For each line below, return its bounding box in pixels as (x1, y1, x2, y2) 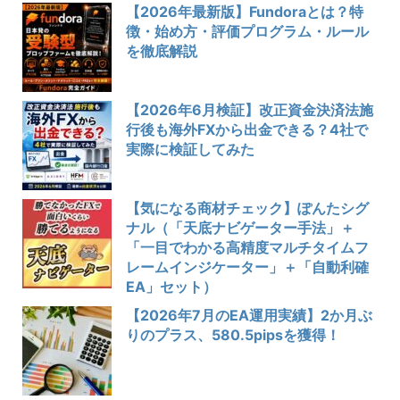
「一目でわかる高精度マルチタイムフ (126, 237, 369, 256)
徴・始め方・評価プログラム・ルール (126, 21, 369, 40)
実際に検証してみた (126, 139, 254, 158)
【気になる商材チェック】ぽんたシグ (126, 198, 369, 217)
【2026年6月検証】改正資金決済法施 (126, 100, 373, 119)
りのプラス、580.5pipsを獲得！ (126, 325, 340, 344)
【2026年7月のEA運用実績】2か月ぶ (126, 305, 372, 324)
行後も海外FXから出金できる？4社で (126, 120, 368, 138)
